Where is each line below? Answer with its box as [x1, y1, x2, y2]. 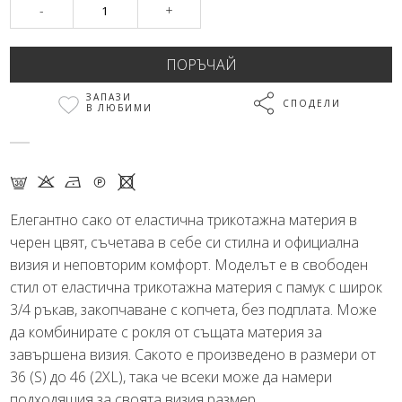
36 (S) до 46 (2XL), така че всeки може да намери [10, 366, 333, 387]
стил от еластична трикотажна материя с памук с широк [10, 276, 383, 297]
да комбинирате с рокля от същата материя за [10, 321, 323, 342]
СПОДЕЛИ [282, 96, 341, 109]
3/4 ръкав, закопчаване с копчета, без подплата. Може [10, 299, 378, 319]
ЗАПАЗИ [85, 90, 132, 103]
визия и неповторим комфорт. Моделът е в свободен [10, 254, 369, 275]
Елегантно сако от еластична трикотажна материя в [10, 209, 358, 230]
